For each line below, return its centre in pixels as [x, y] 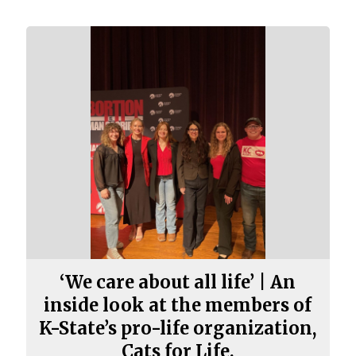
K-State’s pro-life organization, [178, 329]
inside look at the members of [178, 306]
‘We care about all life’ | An [178, 282]
